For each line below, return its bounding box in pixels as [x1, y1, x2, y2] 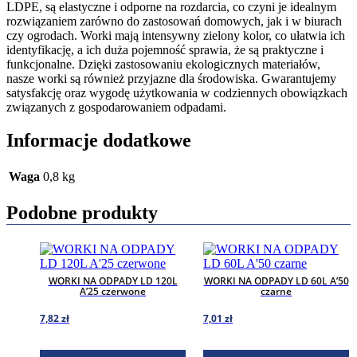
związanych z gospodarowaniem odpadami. [6, 100, 226, 114]
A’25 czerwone [80, 284, 146, 299]
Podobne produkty [6, 202, 158, 224]
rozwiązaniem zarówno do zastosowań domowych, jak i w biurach [6, 14, 342, 28]
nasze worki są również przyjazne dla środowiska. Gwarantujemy [6, 71, 336, 85]
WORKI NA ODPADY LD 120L [48, 274, 178, 288]
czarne [261, 284, 292, 299]
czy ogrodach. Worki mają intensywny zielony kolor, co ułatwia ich [6, 28, 345, 42]
